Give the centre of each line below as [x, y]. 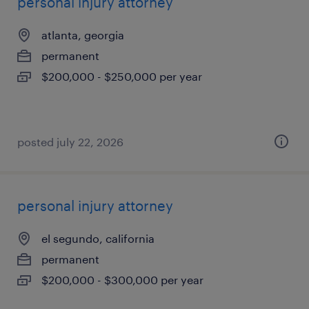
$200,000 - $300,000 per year [122, 280]
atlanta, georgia [83, 35]
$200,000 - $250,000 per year [122, 76]
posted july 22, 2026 [70, 142]
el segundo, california [98, 238]
